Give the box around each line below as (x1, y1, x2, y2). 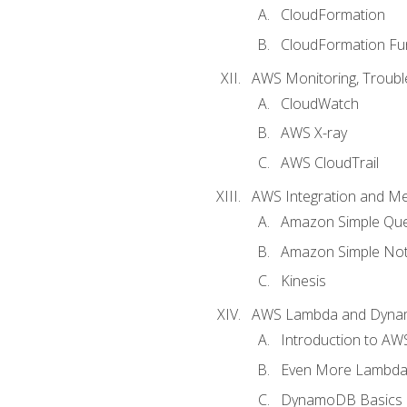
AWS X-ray (280, 123, 347, 144)
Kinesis (280, 271, 326, 292)
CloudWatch (280, 93, 359, 114)
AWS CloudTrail (280, 153, 379, 173)
